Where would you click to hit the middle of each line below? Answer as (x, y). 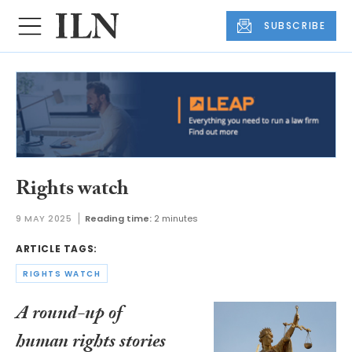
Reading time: (118, 219)
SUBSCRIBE (295, 26)
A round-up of (69, 315)
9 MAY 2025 (44, 219)
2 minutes (176, 219)
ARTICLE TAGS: (57, 249)
